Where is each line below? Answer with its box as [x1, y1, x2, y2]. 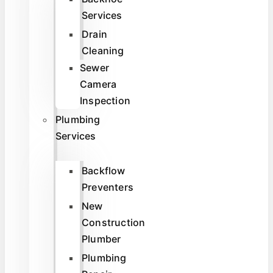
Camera [80, 77, 117, 90]
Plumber [82, 232, 121, 245]
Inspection [80, 94, 130, 107]
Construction [82, 216, 146, 229]
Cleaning [82, 44, 124, 57]
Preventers [82, 180, 133, 193]
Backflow [82, 164, 126, 177]
